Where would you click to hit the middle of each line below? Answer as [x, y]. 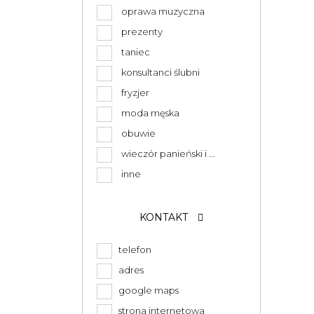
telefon [133, 250]
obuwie [138, 133]
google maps [146, 290]
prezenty [142, 32]
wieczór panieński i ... [168, 153]
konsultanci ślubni [161, 72]
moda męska [150, 113]
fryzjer [135, 93]
